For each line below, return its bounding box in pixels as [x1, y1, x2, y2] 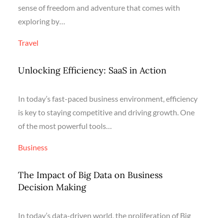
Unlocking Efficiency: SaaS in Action [18, 64, 167, 76]
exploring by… [18, 16, 66, 26]
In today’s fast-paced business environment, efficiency [18, 93, 198, 103]
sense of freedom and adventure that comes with [18, 2, 181, 12]
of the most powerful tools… [18, 121, 112, 130]
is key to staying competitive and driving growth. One [18, 107, 195, 117]
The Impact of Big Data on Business [18, 169, 163, 181]
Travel [18, 37, 39, 47]
